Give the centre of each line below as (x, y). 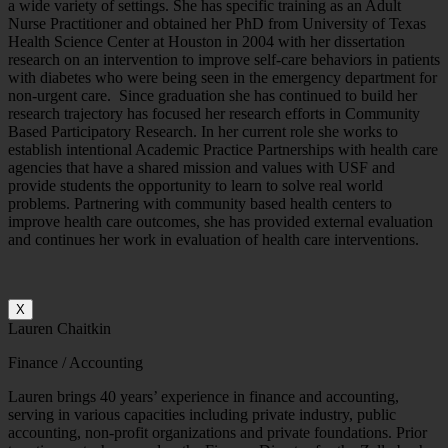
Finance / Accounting (75, 362)
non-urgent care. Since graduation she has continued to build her (212, 95)
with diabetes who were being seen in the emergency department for (222, 77)
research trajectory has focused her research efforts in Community (214, 113)
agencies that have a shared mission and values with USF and (201, 167)
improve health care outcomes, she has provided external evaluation (220, 221)
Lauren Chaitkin (59, 328)
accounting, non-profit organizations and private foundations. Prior (217, 432)
